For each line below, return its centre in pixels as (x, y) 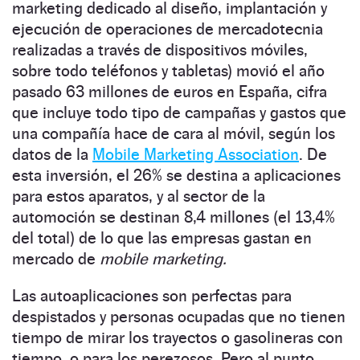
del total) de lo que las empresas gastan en (162, 238)
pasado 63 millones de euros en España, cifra (170, 92)
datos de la (52, 155)
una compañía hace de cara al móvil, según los (174, 134)
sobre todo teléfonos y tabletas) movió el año (168, 71)
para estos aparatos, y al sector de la (139, 196)
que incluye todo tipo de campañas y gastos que (179, 113)
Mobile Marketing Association (196, 155)
